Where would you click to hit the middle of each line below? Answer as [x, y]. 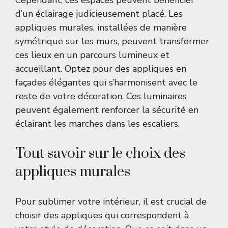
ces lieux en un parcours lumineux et [92, 55]
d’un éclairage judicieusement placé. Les [99, 14]
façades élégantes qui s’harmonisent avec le [106, 83]
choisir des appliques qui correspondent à [102, 216]
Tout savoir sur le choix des [100, 154]
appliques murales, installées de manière [101, 28]
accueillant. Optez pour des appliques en [101, 69]
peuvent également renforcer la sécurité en [107, 110]
